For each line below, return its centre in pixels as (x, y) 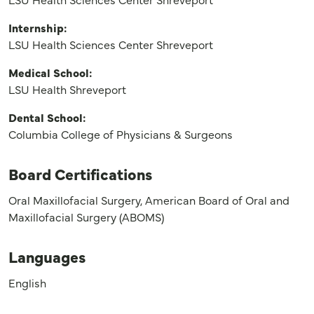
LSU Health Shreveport (67, 89)
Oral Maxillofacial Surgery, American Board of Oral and (149, 199)
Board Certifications (81, 173)
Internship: (37, 27)
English (27, 282)
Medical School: (50, 72)
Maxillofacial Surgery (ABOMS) (86, 216)
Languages (47, 256)
